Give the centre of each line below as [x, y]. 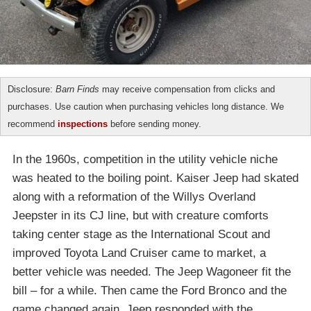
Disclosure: [32, 90]
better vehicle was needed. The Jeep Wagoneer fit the [152, 272]
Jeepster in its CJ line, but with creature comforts [141, 216]
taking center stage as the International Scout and [141, 235]
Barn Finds [77, 90]
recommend [33, 124]
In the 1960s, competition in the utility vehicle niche [145, 160]
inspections [83, 124]
